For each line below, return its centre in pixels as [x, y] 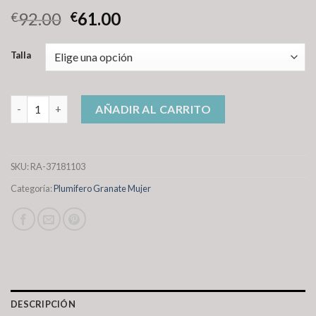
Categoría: [32, 188]
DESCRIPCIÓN [43, 304]
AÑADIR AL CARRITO [153, 109]
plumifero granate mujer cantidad [91, 102]
